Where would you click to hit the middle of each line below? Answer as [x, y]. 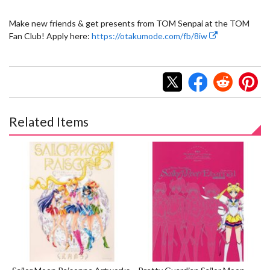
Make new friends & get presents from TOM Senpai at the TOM [129, 23]
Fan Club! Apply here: [49, 36]
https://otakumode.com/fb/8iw [150, 36]
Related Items [49, 121]
